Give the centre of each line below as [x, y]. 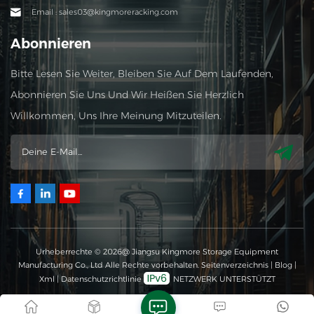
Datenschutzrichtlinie [101, 279]
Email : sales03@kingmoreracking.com [105, 12]
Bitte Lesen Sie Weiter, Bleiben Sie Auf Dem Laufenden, [142, 73]
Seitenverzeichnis [235, 265]
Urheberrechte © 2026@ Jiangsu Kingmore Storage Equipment [157, 252]
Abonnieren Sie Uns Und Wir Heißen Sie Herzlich [127, 94]
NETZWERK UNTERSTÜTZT [223, 279]
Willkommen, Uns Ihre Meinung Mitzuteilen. [116, 115]
